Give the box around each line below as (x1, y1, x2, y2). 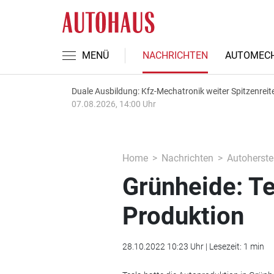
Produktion (122, 202, 244, 231)
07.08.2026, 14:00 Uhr (72, 99, 156, 109)
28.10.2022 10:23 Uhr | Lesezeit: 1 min (122, 242, 264, 251)
